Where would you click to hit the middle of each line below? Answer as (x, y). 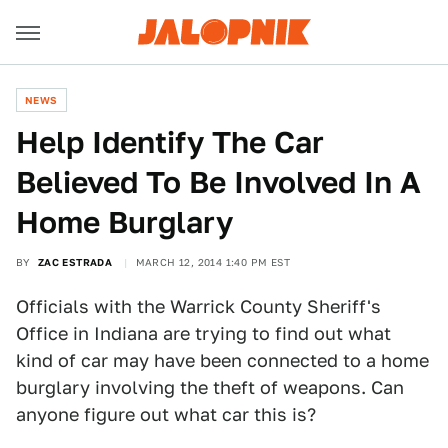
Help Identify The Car (170, 142)
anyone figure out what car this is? (166, 414)
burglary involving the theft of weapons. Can (210, 387)
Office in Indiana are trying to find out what (203, 333)
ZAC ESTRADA (75, 262)
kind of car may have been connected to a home (222, 360)
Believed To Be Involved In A (218, 182)
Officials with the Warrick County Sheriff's (198, 306)
